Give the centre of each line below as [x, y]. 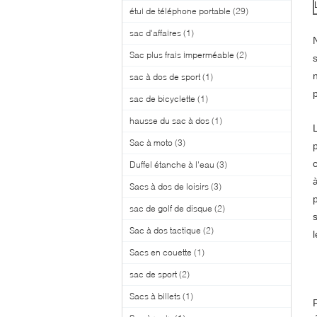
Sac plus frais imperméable [182, 55]
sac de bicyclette [162, 99]
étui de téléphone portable [180, 11]
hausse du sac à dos [169, 121]
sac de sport [153, 274]
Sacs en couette [161, 252]
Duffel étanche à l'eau [172, 165]
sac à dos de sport [165, 77]
